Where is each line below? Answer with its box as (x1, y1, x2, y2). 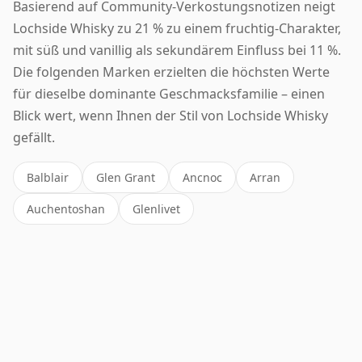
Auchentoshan (27, 200, 105, 217)
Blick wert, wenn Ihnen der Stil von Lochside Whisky (13, 106, 328, 124)
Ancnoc (183, 169, 222, 185)
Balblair (27, 169, 69, 185)
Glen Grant (96, 169, 155, 185)
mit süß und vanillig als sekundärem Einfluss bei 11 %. (13, 40, 341, 59)
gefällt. (13, 128, 55, 146)
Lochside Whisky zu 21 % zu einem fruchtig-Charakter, (13, 19, 341, 37)
